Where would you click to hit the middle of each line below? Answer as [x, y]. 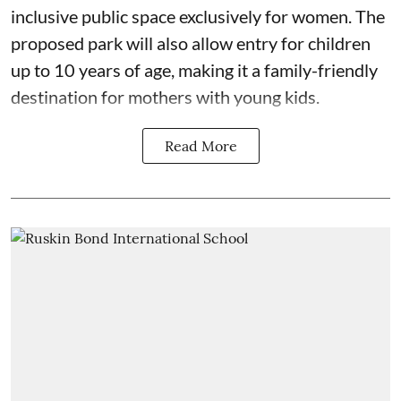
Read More [200, 145]
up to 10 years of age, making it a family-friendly [194, 69]
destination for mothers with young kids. [165, 96]
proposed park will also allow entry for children [191, 43]
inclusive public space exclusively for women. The [198, 16]
